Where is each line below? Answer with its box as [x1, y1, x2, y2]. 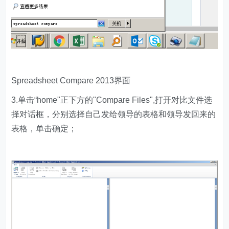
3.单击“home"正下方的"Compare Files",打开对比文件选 [11, 95, 213, 104]
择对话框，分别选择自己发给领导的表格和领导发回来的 [11, 109, 216, 119]
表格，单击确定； [11, 124, 77, 133]
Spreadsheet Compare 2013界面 [11, 76, 131, 85]
